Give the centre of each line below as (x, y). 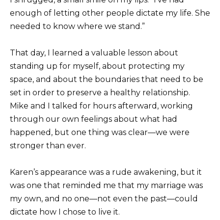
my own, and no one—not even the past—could (104, 199)
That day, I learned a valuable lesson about (94, 53)
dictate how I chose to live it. (65, 212)
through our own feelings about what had (94, 119)
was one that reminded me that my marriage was (106, 186)
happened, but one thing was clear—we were (100, 133)
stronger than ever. (48, 146)
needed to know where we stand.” (77, 26)
